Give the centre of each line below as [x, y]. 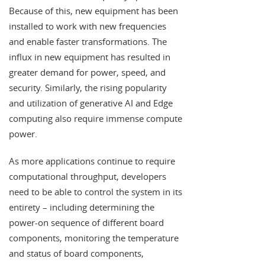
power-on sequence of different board [86, 223]
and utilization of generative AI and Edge [91, 103]
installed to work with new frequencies [88, 26]
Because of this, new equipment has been [93, 11]
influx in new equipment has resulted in [90, 57]
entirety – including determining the [82, 207]
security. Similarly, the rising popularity [88, 88]
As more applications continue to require [92, 161]
